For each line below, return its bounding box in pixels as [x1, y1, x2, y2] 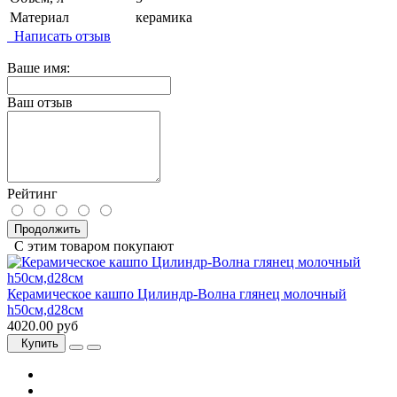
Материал [10, 10, 69, 26]
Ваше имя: [7, 60, 70, 76]
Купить [14, 337, 58, 351]
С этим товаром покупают [7, 238, 174, 254]
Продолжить [14, 222, 81, 237]
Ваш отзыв [7, 95, 73, 111]
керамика [136, 10, 192, 26]
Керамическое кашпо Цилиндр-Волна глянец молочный [7, 286, 346, 302]
